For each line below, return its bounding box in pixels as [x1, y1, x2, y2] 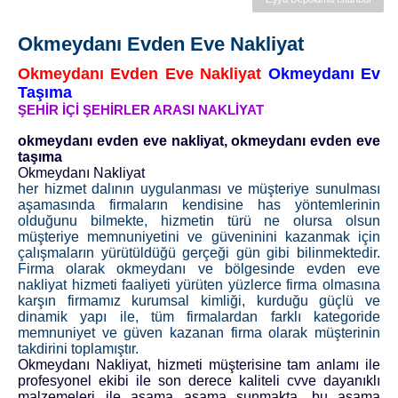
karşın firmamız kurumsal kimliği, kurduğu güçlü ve [18, 293, 380, 309]
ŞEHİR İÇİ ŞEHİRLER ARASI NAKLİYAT [18, 102, 264, 118]
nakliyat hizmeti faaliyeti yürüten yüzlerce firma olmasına [18, 277, 380, 293]
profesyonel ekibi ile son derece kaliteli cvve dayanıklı [18, 373, 380, 389]
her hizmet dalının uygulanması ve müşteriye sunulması [18, 181, 380, 197]
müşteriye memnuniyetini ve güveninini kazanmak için [18, 229, 380, 245]
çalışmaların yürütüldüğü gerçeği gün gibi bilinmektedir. [18, 245, 380, 261]
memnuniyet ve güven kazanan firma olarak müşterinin [18, 325, 380, 341]
